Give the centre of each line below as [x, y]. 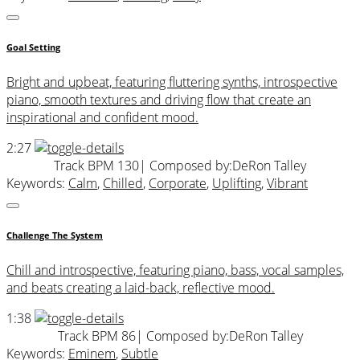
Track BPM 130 [96, 166]
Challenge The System [55, 236]
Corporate [178, 184]
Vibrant [287, 184]
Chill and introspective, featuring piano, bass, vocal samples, [175, 270]
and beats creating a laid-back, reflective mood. [141, 288]
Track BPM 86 [96, 336]
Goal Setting [33, 48]
